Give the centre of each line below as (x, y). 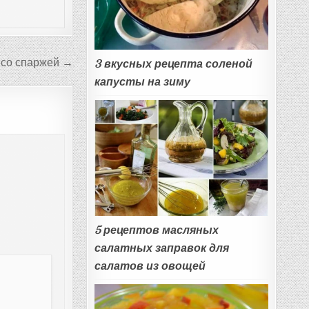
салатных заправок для (161, 248)
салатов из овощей (150, 266)
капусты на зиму (142, 82)
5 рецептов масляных (156, 230)
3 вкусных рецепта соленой (173, 64)
